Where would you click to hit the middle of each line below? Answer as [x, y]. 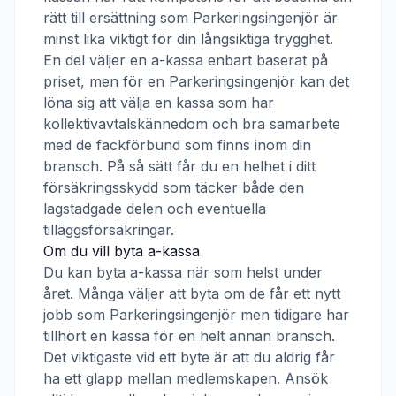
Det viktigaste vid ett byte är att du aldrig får [189, 357]
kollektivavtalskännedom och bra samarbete [192, 124]
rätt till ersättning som [118, 18]
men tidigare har [293, 315]
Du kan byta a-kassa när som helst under [183, 272]
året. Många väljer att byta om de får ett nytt [192, 293]
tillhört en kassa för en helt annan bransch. [189, 336]
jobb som [76, 315]
